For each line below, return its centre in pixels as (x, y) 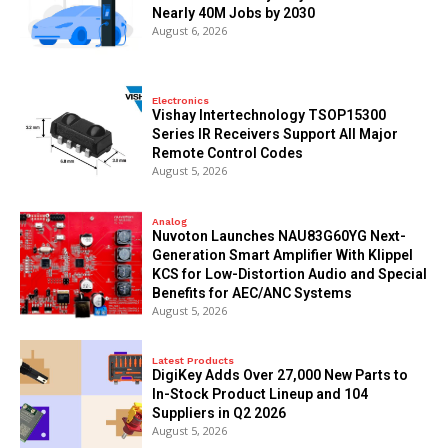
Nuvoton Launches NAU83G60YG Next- (279, 235)
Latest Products (193, 361)
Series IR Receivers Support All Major (275, 133)
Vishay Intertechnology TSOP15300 (269, 114)
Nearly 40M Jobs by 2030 (234, 13)
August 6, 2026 (190, 31)
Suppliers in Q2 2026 (219, 413)
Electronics (181, 100)
